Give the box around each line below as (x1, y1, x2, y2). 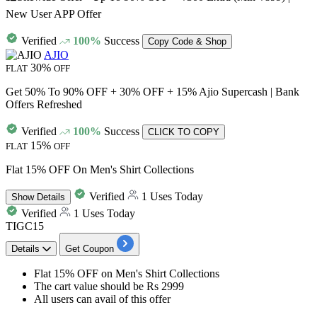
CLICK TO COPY (148, 126, 219, 137)
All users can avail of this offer (34, 292, 171, 305)
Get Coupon (65, 243, 114, 254)
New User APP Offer (6, 7, 101, 20)
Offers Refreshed (6, 98, 82, 110)
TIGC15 (6, 219, 44, 232)
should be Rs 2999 (100, 279, 184, 292)
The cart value (34, 279, 100, 292)
